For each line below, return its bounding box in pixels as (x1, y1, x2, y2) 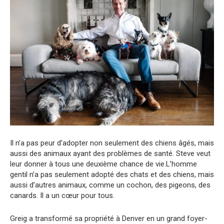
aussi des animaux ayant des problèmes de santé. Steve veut (10, 149, 210, 158)
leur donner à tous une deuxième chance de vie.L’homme (10, 159, 197, 169)
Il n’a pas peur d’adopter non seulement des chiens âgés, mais (10, 138, 214, 148)
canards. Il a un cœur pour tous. (10, 191, 114, 200)
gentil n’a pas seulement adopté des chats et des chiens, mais (10, 170, 214, 179)
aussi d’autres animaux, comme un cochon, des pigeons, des (10, 180, 210, 190)
